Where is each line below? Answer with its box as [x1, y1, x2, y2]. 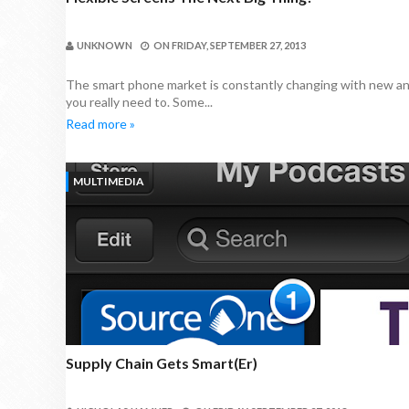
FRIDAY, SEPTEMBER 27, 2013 [172, 39, 306, 51]
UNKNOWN [77, 39, 132, 51]
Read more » [66, 116, 135, 131]
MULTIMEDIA [73, 174, 144, 188]
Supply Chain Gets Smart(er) [66, 354, 257, 372]
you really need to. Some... [66, 94, 213, 110]
